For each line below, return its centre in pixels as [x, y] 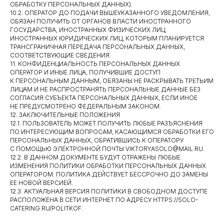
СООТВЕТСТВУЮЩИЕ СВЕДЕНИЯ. [60, 55]
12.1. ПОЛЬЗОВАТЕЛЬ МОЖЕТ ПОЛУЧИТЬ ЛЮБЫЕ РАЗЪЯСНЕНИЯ [106, 123]
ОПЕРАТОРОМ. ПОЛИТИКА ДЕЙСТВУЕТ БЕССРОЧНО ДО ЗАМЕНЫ [109, 174]
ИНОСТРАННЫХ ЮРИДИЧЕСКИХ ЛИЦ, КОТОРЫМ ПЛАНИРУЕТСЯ [107, 38]
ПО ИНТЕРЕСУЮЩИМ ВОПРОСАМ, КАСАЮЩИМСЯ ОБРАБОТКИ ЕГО [112, 132]
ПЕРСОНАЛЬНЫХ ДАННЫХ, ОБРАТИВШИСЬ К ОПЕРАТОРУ [97, 140]
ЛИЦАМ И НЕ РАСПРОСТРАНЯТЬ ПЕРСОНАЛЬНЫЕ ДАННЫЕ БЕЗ [105, 89]
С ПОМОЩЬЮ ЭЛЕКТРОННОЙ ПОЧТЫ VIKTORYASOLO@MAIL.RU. [107, 149]
